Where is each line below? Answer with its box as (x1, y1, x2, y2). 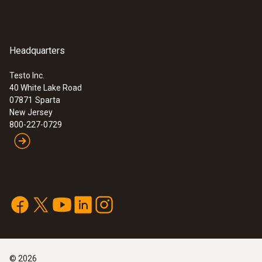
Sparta (35, 95, 60, 105)
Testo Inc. (9, 70, 44, 80)
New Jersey (9, 107, 53, 117)
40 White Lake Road (9, 82, 82, 92)
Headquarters (9, 44, 65, 56)
